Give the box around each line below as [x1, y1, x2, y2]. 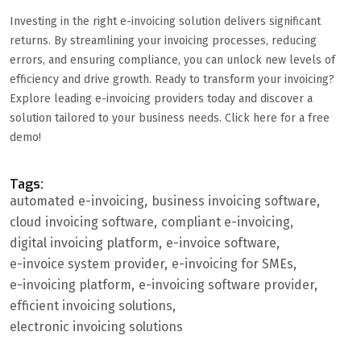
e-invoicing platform [10, 276, 131, 293]
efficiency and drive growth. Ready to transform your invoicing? [10, 72, 334, 86]
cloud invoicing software [10, 214, 154, 230]
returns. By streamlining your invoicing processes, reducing [10, 33, 317, 48]
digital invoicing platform [10, 234, 159, 251]
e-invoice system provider [10, 255, 164, 272]
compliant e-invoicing [161, 214, 290, 230]
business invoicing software [151, 193, 317, 209]
